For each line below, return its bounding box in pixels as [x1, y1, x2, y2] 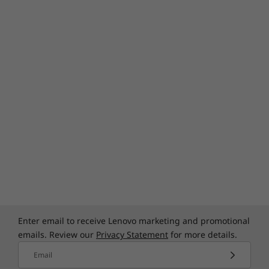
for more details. [168, 229, 237, 240]
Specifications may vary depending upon [44, 68, 225, 82]
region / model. [100, 83, 169, 97]
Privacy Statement [96, 229, 168, 240]
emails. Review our [18, 229, 96, 240]
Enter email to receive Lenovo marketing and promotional [18, 215, 250, 226]
